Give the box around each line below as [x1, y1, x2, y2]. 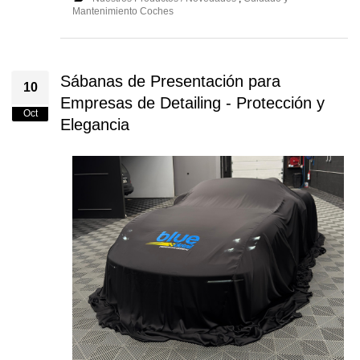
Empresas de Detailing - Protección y [60, 94, 325, 112]
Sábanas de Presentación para [60, 72, 280, 91]
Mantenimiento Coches [72, 6, 174, 18]
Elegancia [60, 116, 129, 134]
